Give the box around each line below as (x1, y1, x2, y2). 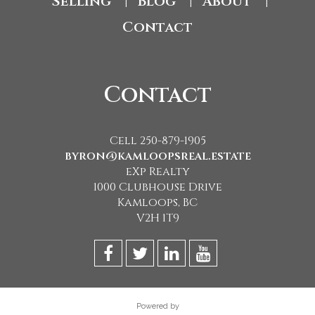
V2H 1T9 (136, 210, 179, 226)
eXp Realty (125, 164, 190, 180)
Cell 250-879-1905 (109, 133, 206, 149)
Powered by (136, 302, 179, 311)
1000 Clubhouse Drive (93, 179, 222, 195)
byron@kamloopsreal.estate (64, 148, 251, 165)
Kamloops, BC (117, 195, 198, 211)
